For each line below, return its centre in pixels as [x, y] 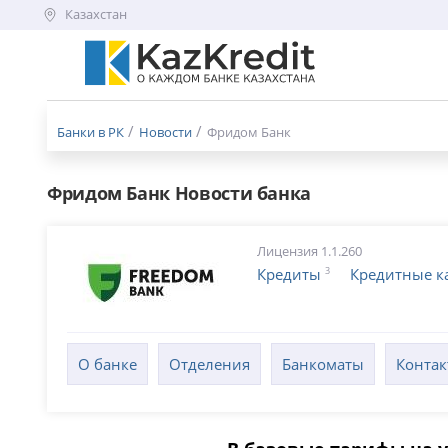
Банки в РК [90, 132]
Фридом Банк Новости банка [179, 193]
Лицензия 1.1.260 [309, 251]
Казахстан [96, 14]
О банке [107, 364]
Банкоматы [323, 364]
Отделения [209, 364]
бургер [109, 94]
